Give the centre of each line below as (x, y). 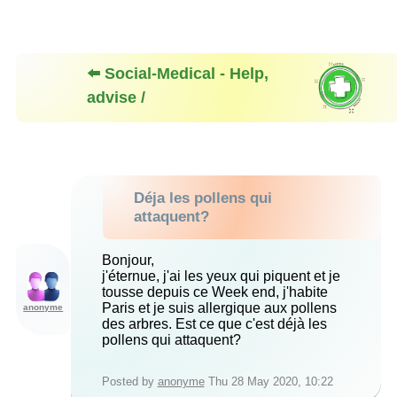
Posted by (129, 382)
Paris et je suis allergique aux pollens (219, 308)
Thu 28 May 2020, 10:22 (269, 382)
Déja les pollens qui (202, 198)
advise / (116, 98)
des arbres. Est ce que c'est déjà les (214, 324)
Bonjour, (128, 261)
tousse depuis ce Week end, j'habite (214, 292)
